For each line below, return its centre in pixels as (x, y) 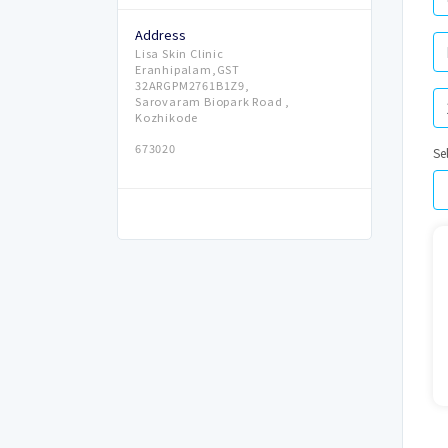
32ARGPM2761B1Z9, (192, 85)
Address (160, 35)
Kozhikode (167, 117)
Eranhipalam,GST (188, 69)
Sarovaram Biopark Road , (213, 101)
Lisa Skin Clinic (179, 53)
